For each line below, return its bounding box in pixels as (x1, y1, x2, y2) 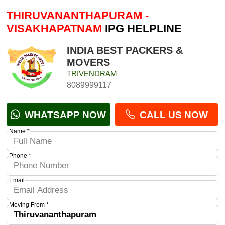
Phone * (9, 152, 31, 159)
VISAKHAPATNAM (6, 22, 102, 35)
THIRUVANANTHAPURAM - (6, 9, 149, 22)
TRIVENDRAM (66, 69, 117, 78)
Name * (9, 127, 30, 135)
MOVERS (66, 56, 110, 68)
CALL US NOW (137, 109, 208, 120)
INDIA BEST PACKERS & (66, 44, 183, 56)
